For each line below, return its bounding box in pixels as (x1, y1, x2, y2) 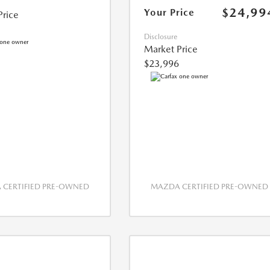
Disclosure (144, 33, 178, 42)
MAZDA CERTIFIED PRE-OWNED (151, 182, 269, 192)
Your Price (144, 7, 195, 19)
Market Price (144, 43, 198, 55)
